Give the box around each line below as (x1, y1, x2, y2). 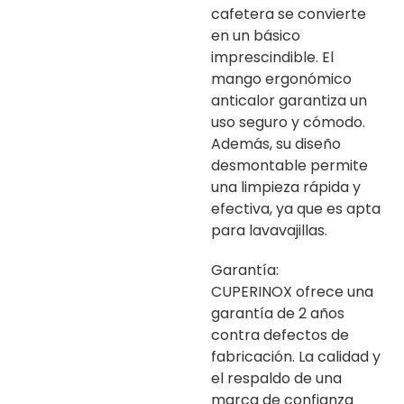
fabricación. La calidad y (211, 345, 381, 367)
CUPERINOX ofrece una (211, 280, 373, 302)
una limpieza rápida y (211, 176, 361, 197)
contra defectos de (211, 324, 349, 345)
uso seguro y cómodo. (211, 111, 365, 133)
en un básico (211, 24, 300, 46)
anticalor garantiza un (211, 89, 367, 111)
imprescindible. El (211, 46, 334, 68)
